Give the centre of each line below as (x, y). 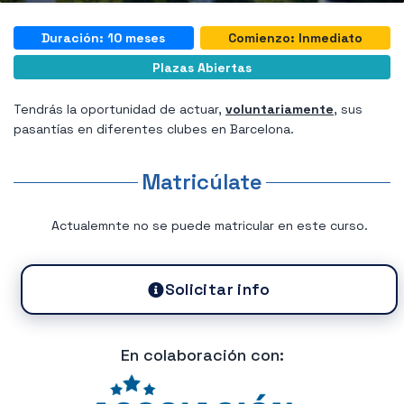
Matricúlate (202, 182)
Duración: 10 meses (104, 37)
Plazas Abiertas (202, 67)
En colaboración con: (202, 355)
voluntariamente (280, 110)
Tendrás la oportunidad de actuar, (119, 110)
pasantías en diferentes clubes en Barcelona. (154, 129)
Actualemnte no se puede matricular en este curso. (209, 225)
